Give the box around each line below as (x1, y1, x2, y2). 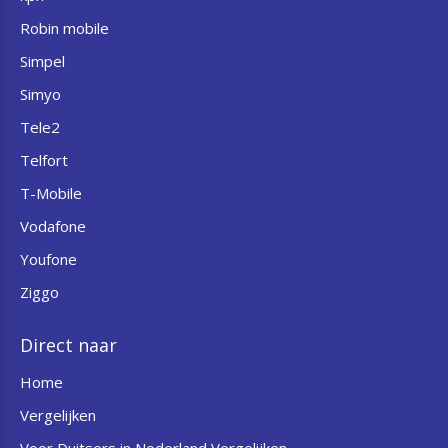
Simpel (20, 51, 65, 71)
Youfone (20, 249, 77, 269)
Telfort (20, 150, 68, 170)
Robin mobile (20, 18, 109, 38)
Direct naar (20, 333, 117, 357)
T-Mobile (20, 183, 82, 203)
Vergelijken (20, 405, 96, 425)
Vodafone (20, 216, 86, 236)
